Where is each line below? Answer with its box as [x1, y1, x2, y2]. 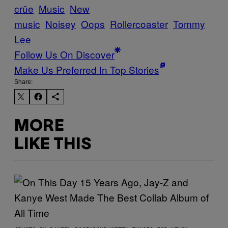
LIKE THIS [14, 137, 91, 153]
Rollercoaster [110, 16, 168, 31]
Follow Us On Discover [14, 47, 115, 61]
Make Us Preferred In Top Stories [14, 62, 159, 76]
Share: [14, 78, 33, 85]
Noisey [45, 16, 76, 31]
